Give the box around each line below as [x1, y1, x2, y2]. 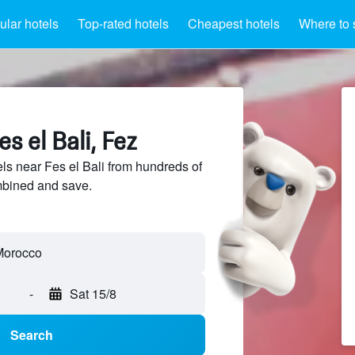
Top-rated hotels [77, 14, 169, 32]
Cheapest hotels [187, 14, 280, 32]
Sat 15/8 [70, 284, 116, 303]
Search [10, 326, 53, 345]
